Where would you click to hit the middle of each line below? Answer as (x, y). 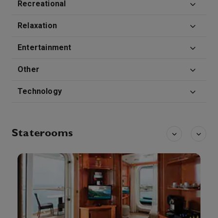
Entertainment (45, 47)
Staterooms (42, 134)
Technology (40, 91)
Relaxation (37, 26)
